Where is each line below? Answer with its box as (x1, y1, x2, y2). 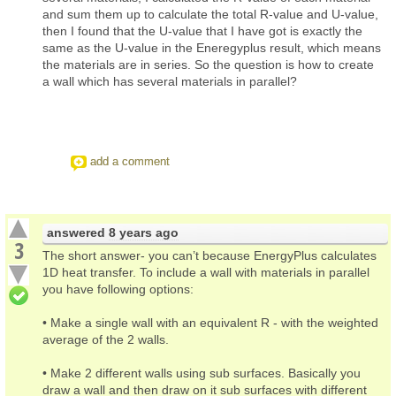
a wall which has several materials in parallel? (42, 73, 297, 88)
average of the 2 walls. (42, 331, 169, 346)
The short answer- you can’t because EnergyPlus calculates (42, 247, 377, 263)
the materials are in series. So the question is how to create (42, 57, 374, 72)
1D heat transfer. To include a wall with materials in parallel (42, 264, 369, 279)
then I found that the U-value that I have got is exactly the (42, 23, 362, 38)
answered (47, 225, 109, 240)
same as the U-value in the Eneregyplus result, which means (42, 40, 381, 55)
